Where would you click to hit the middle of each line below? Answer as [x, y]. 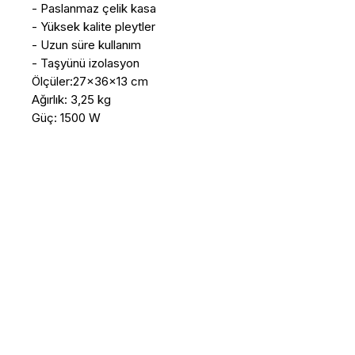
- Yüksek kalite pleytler [94, 26]
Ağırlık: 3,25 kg [71, 99]
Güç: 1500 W [66, 117]
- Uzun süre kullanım [86, 44]
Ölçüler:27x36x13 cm [90, 81]
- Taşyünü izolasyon [86, 63]
